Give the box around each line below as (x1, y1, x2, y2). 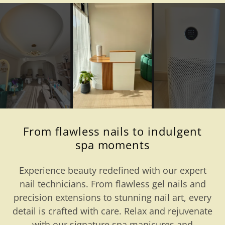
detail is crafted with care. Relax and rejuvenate (13, 205, 212, 217)
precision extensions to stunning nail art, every (14, 191, 211, 204)
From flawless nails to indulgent (23, 124, 202, 139)
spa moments (75, 137, 150, 153)
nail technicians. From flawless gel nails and (19, 178, 206, 190)
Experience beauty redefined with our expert (19, 164, 206, 177)
